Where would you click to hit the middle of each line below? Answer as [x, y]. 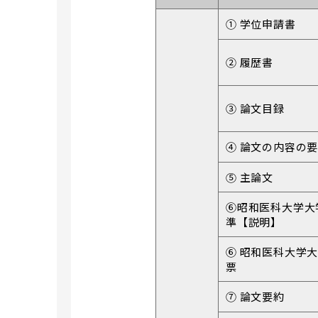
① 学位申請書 [261, 24]
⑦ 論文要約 [255, 296]
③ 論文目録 [255, 108]
